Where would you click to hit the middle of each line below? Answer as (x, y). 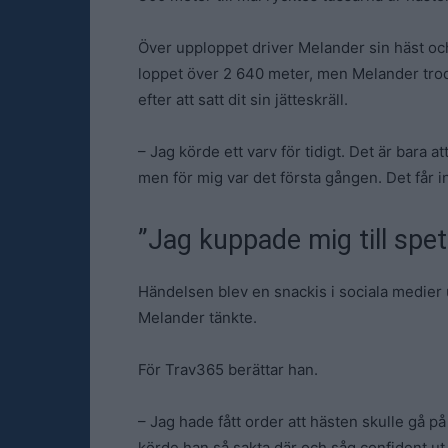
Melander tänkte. (197, 317)
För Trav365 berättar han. (228, 369)
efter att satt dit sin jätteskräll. (243, 99)
